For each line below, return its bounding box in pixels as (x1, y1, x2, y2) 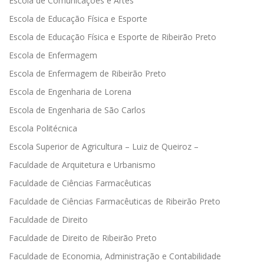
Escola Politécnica (9, 122, 77, 134)
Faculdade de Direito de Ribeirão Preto (9, 232, 157, 243)
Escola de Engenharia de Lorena (9, 85, 131, 97)
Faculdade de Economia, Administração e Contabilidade (9, 250, 221, 262)
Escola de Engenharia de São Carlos (9, 104, 146, 115)
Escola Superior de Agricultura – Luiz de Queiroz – (9, 140, 199, 152)
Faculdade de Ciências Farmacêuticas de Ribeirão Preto (9, 195, 220, 207)
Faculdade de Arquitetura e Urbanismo (9, 159, 156, 170)
